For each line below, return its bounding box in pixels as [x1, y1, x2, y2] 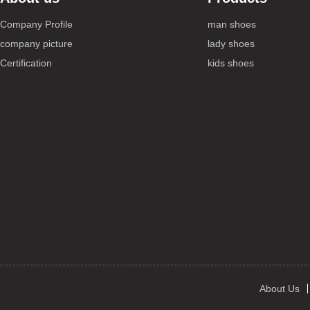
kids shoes [208, 57, 254, 69]
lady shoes [208, 38, 255, 49]
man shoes [208, 19, 256, 30]
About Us [259, 283, 300, 294]
